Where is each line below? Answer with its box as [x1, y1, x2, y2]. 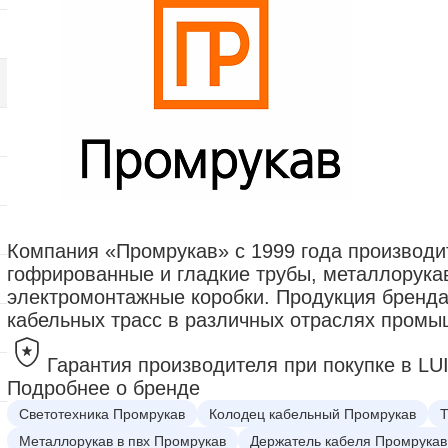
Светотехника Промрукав [19, 405, 185, 422]
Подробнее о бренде [7, 377, 200, 399]
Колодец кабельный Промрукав [209, 405, 416, 422]
